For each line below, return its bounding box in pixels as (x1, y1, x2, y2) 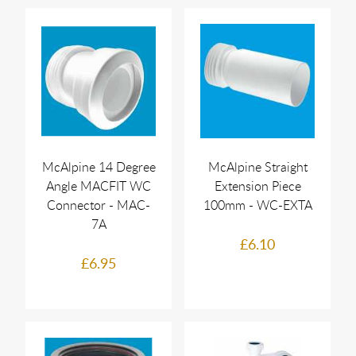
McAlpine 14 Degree (41, 158, 156, 176)
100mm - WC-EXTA (203, 196, 312, 215)
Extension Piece (214, 177, 301, 195)
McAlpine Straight (207, 158, 308, 176)
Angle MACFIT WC (46, 177, 151, 195)
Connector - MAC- (47, 196, 150, 215)
